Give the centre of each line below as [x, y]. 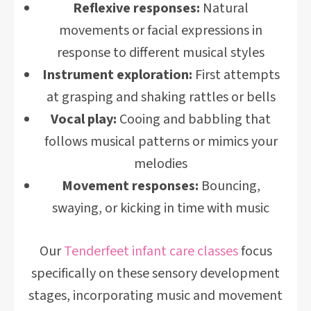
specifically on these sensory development [155, 274]
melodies [161, 164]
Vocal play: [84, 119]
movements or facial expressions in [161, 31]
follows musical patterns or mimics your [161, 142]
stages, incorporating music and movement [155, 296]
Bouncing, [229, 186]
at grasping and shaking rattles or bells [161, 97]
